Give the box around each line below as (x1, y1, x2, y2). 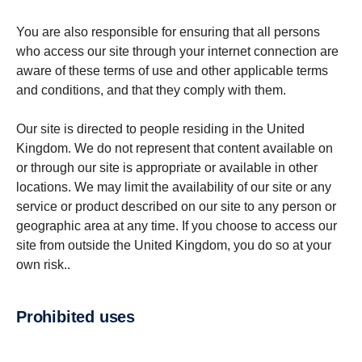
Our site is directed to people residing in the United (16, 122, 305, 136)
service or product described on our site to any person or (16, 200, 336, 213)
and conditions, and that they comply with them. (16, 83, 286, 97)
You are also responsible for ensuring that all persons (16, 25, 320, 39)
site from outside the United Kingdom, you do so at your (16, 238, 331, 252)
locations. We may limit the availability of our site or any (16, 180, 331, 194)
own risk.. (16, 258, 70, 271)
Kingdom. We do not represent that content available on (16, 141, 333, 155)
